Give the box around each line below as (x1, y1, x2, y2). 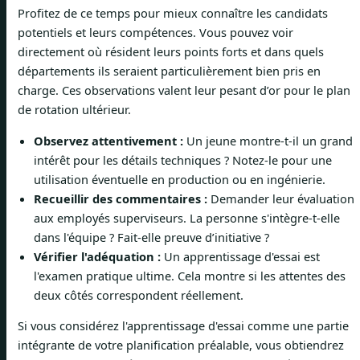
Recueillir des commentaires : (34, 190, 207, 207)
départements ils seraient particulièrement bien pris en (18, 63, 321, 80)
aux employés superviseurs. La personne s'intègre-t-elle (34, 209, 340, 226)
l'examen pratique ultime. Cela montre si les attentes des (34, 267, 346, 284)
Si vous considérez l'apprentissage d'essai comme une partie (18, 317, 349, 334)
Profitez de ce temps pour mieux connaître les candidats (18, 5, 328, 22)
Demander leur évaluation (207, 190, 354, 207)
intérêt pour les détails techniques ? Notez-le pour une (34, 151, 332, 168)
